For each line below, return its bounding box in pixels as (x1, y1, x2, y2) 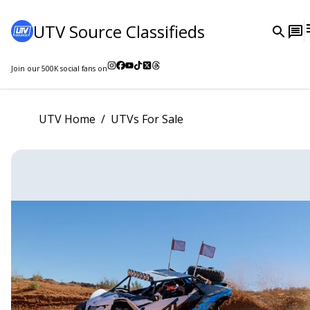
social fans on (58, 64, 107, 74)
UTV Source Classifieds (33, 19, 205, 43)
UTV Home (39, 111, 95, 127)
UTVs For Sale (111, 111, 183, 127)
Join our (11, 64, 42, 74)
